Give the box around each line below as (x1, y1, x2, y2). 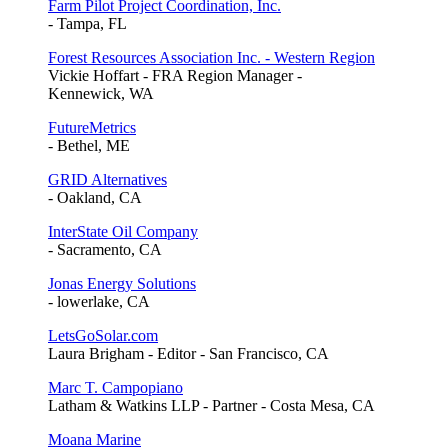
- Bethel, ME (48, 137, 130, 155)
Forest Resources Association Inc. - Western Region (48, 49, 375, 67)
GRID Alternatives (48, 171, 167, 189)
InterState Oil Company (48, 223, 198, 241)
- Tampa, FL (48, 15, 127, 33)
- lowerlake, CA (48, 293, 150, 311)
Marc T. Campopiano (48, 379, 183, 397)
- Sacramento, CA (48, 241, 162, 259)
